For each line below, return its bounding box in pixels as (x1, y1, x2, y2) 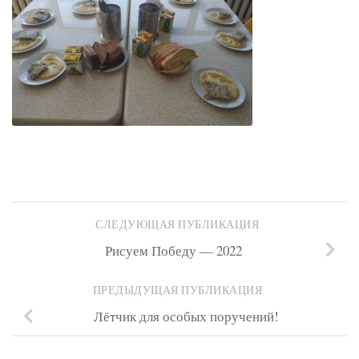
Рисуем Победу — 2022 (104, 240, 242, 260)
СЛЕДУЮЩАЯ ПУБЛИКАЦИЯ (95, 216, 264, 232)
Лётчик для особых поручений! (93, 307, 279, 326)
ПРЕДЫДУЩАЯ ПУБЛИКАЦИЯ (92, 282, 267, 297)
